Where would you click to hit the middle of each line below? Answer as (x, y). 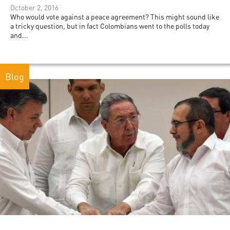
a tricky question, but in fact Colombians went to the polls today (110, 26)
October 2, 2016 (34, 8)
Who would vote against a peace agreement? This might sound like (115, 17)
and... (19, 35)
